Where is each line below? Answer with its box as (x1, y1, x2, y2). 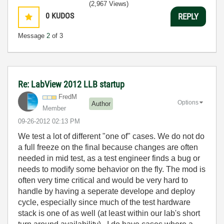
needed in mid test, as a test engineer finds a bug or (18, 154, 200, 162)
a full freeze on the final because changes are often (18, 143, 198, 151)
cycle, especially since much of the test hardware (18, 198, 190, 206)
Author (91, 99, 110, 107)
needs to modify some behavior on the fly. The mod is (18, 165, 205, 173)
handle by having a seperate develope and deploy (18, 187, 195, 195)
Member (42, 104, 66, 112)
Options (177, 98, 198, 106)
